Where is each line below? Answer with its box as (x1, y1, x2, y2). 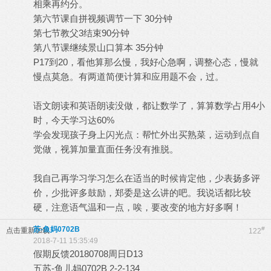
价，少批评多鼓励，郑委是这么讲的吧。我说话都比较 (33, 188, 251, 198)
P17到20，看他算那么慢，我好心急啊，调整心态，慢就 (33, 57, 258, 67)
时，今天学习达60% (33, 115, 114, 125)
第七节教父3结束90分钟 (33, 28, 129, 38)
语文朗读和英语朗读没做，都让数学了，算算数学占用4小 (33, 100, 265, 111)
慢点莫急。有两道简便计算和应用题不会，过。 (33, 71, 224, 82)
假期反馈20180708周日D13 (33, 249, 143, 259)
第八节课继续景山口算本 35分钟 (33, 42, 163, 53)
